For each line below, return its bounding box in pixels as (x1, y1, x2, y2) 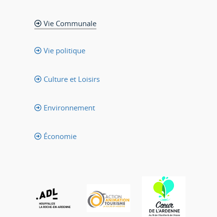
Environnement (42, 103, 95, 112)
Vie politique (42, 46, 85, 55)
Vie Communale (42, 18, 96, 28)
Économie (42, 131, 77, 141)
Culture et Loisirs (42, 74, 100, 84)
